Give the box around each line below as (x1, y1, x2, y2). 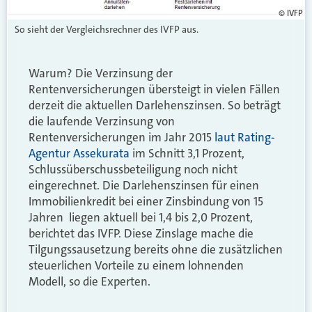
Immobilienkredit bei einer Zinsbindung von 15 (29, 193, 263, 209)
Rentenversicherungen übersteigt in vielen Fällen (29, 81, 280, 97)
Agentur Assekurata (29, 145, 130, 161)
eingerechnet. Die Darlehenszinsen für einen (29, 177, 259, 193)
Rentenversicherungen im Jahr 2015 (29, 129, 214, 145)
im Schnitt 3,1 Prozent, (130, 145, 244, 161)
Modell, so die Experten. (29, 273, 150, 289)
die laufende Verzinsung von (29, 113, 175, 129)
